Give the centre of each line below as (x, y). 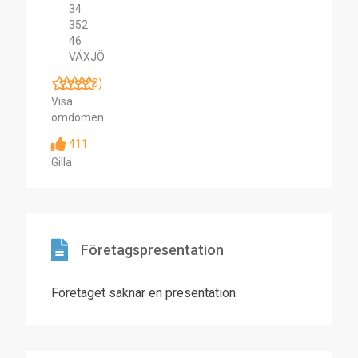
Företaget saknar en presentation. (145, 293)
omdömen (78, 117)
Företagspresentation (152, 250)
